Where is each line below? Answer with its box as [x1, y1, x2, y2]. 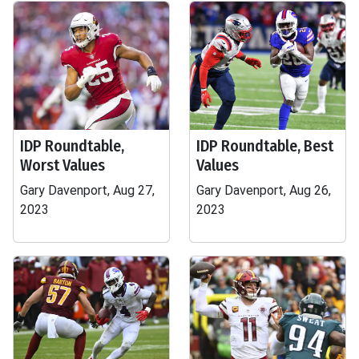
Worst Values [20, 155, 105, 175]
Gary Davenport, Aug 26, [196, 183, 331, 198]
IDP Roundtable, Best [196, 136, 333, 155]
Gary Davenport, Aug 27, [20, 183, 155, 198]
